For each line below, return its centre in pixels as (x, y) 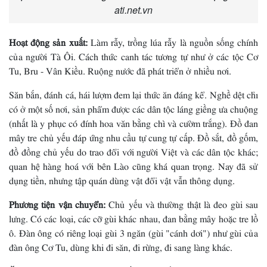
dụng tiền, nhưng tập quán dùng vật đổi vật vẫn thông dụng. (122, 178)
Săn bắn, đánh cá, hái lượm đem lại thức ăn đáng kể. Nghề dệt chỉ (133, 93)
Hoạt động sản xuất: (48, 40)
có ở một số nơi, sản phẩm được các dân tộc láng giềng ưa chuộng (133, 107)
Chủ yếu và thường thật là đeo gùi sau (182, 202)
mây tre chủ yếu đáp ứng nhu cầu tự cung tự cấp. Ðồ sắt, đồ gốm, (133, 136)
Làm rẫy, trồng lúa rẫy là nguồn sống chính (173, 40)
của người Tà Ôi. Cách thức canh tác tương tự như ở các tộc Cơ (133, 55)
